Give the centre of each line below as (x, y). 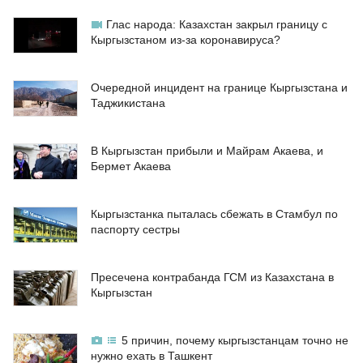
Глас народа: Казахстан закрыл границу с (217, 25)
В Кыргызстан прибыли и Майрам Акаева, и (207, 151)
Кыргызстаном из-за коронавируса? (186, 40)
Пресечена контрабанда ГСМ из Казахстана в (212, 278)
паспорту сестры (135, 230)
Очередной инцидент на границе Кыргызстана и (219, 88)
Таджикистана (128, 103)
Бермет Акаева (131, 167)
